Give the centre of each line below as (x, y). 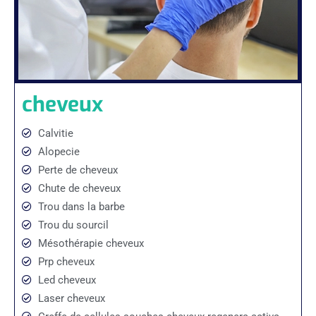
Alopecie (59, 151)
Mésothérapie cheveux (91, 243)
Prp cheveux (66, 261)
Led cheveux (67, 280)
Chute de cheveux (79, 188)
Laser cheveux (71, 298)
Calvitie (55, 133)
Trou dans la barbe (81, 206)
